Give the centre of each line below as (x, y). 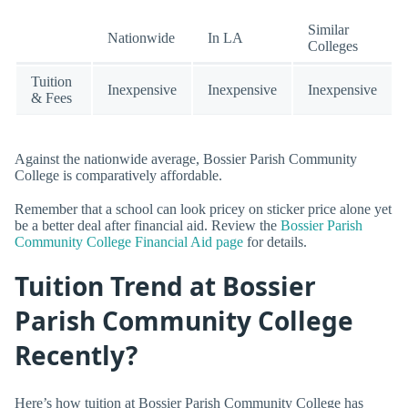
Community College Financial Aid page (129, 242)
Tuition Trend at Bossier (165, 286)
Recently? (76, 355)
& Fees (51, 97)
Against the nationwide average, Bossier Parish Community (186, 159)
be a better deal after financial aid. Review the (148, 226)
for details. (275, 242)
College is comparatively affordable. (118, 176)
